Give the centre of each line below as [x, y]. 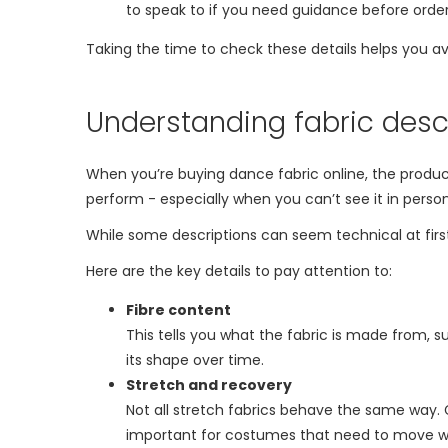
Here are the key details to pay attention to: [239, 271]
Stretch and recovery [209, 385]
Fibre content [178, 310]
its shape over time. [195, 360]
